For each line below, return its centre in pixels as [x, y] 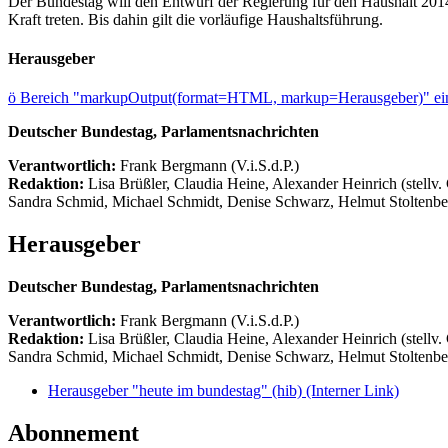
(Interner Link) [352, 391]
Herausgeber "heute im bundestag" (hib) [177, 391]
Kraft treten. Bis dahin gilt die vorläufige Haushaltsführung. [195, 19]
